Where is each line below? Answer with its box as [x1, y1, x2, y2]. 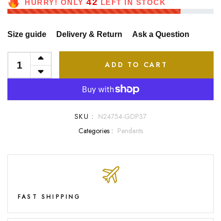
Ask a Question [132, 30, 189, 39]
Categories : [78, 126, 113, 136]
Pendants [117, 126, 143, 136]
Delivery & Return [56, 30, 122, 39]
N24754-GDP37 [98, 111, 147, 122]
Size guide [7, 30, 46, 39]
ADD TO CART [105, 60, 168, 70]
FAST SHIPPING [18, 192, 81, 201]
